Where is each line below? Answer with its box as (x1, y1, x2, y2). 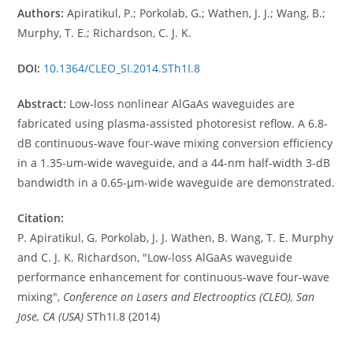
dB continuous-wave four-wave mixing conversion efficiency (17, 136, 333, 150)
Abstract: (17, 96, 67, 111)
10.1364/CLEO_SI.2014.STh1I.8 (43, 61, 201, 76)
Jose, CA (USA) (17, 309, 84, 324)
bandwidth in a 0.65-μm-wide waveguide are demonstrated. (17, 175, 336, 190)
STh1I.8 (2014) (84, 309, 161, 324)
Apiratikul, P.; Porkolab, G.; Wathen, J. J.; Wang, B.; (64, 6, 326, 20)
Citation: (17, 210, 65, 225)
